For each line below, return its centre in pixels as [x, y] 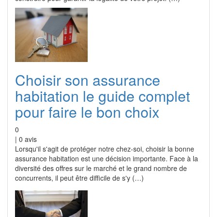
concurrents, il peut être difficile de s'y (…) [79, 178]
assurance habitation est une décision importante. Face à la [107, 158]
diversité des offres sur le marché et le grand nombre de [101, 168]
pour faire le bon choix [87, 112]
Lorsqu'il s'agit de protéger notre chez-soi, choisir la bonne [105, 149]
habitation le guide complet [102, 96]
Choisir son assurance [88, 80]
